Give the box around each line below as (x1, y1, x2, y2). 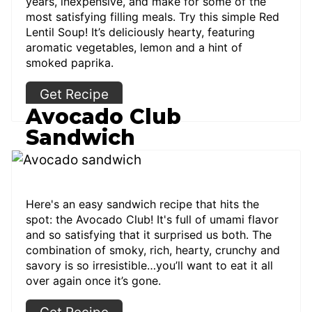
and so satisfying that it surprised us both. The (26, 227, 272, 242)
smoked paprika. (26, 55, 114, 70)
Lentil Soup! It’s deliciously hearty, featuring (26, 24, 255, 39)
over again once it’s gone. (26, 273, 161, 288)
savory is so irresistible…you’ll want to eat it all (26, 258, 273, 272)
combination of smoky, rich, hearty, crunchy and (26, 242, 280, 257)
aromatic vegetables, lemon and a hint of (26, 40, 242, 54)
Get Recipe (40, 86, 109, 102)
